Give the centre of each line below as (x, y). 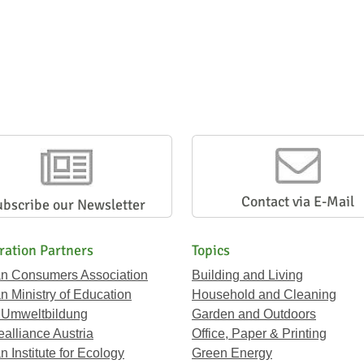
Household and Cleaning (264, 295)
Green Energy (232, 353)
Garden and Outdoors (254, 314)
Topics (211, 250)
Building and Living (247, 275)
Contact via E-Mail (298, 201)
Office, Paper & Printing (259, 334)
